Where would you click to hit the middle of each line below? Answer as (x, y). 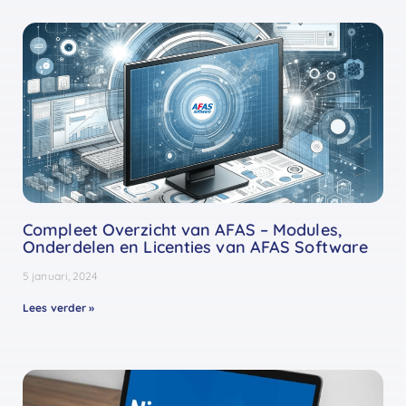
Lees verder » (59, 308)
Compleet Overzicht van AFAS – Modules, (182, 230)
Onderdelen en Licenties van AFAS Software (196, 247)
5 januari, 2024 (60, 276)
